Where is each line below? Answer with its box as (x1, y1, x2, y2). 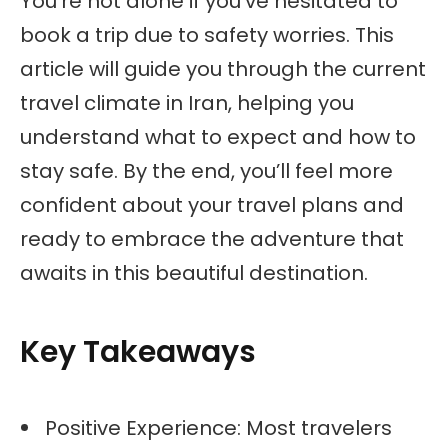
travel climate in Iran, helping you (20, 88, 354, 117)
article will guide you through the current (20, 54, 426, 83)
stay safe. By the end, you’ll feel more (20, 156, 393, 185)
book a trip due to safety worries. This (20, 20, 394, 49)
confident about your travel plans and (20, 190, 404, 219)
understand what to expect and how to (20, 122, 416, 151)
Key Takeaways (20, 331, 256, 374)
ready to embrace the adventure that (20, 224, 404, 253)
